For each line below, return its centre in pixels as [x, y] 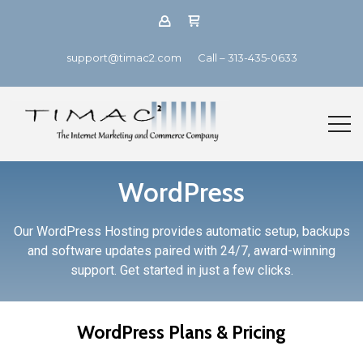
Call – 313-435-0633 [247, 58]
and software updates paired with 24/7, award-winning [181, 251]
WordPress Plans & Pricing [181, 332]
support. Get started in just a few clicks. [181, 270]
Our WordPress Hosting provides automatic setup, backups [181, 231]
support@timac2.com [124, 58]
